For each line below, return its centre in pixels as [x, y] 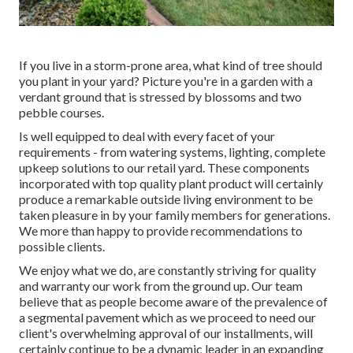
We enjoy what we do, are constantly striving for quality [167, 269]
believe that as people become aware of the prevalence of [173, 301]
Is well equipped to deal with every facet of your [147, 136]
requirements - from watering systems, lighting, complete [172, 151]
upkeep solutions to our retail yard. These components [164, 167]
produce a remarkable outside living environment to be [166, 199]
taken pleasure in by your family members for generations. [175, 214]
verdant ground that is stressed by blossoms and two [160, 96]
